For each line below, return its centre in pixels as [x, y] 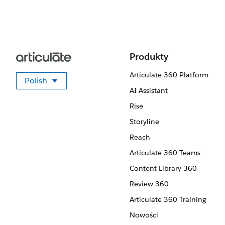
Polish [36, 81]
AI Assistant [148, 90]
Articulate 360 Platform [169, 75]
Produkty [149, 57]
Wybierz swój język [75, 88]
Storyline [144, 122]
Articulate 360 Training [168, 199]
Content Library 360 [163, 168]
